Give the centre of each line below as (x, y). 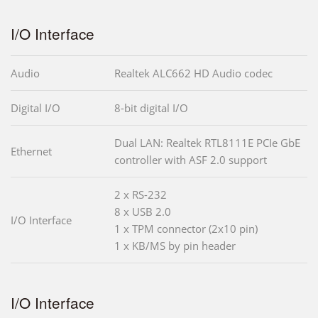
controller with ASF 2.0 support (191, 159)
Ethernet (31, 151)
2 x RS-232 (141, 194)
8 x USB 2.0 (143, 211)
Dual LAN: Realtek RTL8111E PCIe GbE (207, 142)
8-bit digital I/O (151, 108)
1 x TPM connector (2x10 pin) (186, 228)
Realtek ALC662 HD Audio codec (193, 73)
